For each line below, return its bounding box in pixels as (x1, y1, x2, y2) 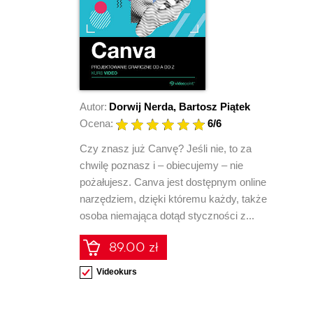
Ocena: (80, 117, 113, 129)
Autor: (80, 100, 107, 112)
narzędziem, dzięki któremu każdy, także (80, 192, 267, 205)
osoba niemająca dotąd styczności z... (80, 209, 254, 221)
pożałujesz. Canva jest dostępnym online (80, 175, 266, 188)
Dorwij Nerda (109, 100, 173, 112)
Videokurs (96, 266, 137, 277)
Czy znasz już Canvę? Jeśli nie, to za (80, 142, 252, 154)
